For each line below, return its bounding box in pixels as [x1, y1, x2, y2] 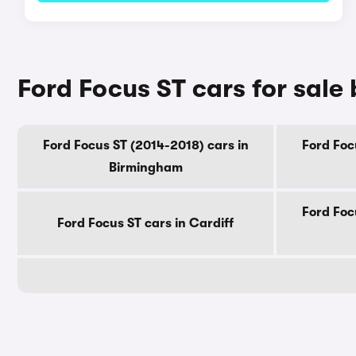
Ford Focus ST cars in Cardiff [57, 216, 234, 230]
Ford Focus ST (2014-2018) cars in [42, 138, 249, 153]
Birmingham [108, 161, 183, 175]
